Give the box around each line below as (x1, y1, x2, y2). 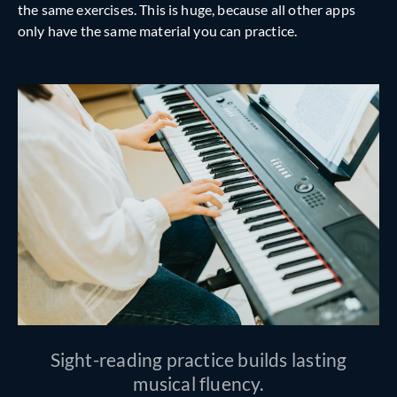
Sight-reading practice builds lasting (50, 348, 347, 371)
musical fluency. (133, 372, 264, 395)
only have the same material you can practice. (18, 21, 298, 39)
